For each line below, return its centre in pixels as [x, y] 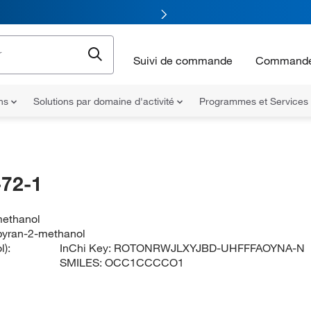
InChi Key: [87, 248]
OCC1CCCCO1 [145, 262]
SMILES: [83, 262]
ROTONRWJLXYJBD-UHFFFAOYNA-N [210, 248]
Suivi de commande [183, 60]
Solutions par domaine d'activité [105, 101]
